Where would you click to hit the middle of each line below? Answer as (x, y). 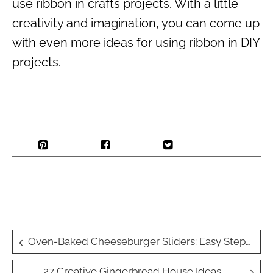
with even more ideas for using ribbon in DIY (136, 42)
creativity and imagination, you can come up (136, 23)
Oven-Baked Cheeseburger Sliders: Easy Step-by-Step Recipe (137, 241)
